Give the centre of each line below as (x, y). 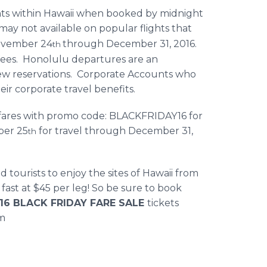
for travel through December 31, (115, 131)
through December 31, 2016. (131, 44)
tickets (163, 203)
